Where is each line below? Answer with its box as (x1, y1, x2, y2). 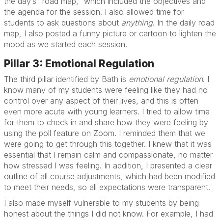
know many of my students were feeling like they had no (4, 85, 208, 95)
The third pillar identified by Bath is (4, 74, 126, 84)
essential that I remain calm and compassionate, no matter (4, 150, 213, 160)
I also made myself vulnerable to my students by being (4, 198, 199, 208)
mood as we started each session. (4, 39, 127, 49)
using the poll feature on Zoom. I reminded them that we (4, 128, 205, 138)
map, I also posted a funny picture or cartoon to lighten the (4, 28, 216, 38)
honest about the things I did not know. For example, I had (4, 209, 213, 219)
